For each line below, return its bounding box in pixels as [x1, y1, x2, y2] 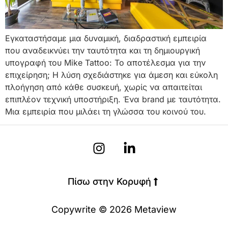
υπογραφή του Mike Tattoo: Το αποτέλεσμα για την [5, 57, 206, 68]
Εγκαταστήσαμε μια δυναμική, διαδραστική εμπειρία [5, 33, 207, 43]
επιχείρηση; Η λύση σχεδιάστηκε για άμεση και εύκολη [5, 69, 218, 80]
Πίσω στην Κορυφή [68, 176, 151, 187]
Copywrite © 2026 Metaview [51, 204, 177, 215]
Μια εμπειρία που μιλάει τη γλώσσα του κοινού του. [5, 106, 206, 117]
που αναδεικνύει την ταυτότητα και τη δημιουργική [5, 45, 200, 55]
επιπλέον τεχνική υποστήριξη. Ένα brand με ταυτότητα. [5, 94, 221, 104]
